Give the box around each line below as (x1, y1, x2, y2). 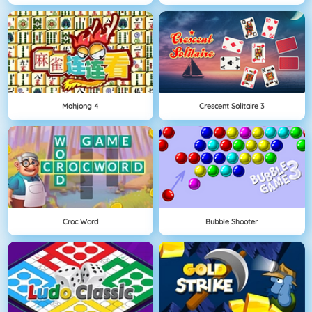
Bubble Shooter (205, 217, 258, 226)
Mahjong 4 (62, 101, 99, 111)
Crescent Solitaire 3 (199, 101, 265, 111)
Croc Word (62, 217, 98, 226)
